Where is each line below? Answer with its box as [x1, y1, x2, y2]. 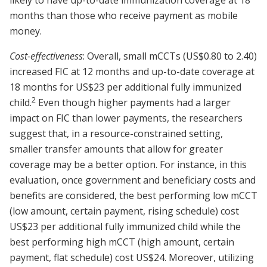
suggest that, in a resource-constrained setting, [10, 127, 223, 141]
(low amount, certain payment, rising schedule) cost [10, 204, 239, 218]
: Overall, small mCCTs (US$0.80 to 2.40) [83, 49, 257, 63]
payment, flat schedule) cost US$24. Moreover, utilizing [10, 251, 254, 265]
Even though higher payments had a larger [36, 96, 231, 110]
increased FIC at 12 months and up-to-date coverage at [10, 65, 254, 79]
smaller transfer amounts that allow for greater [10, 142, 223, 156]
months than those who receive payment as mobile [10, 9, 238, 23]
